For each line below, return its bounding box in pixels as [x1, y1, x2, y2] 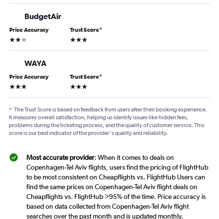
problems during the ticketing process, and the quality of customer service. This [9, 122, 204, 129]
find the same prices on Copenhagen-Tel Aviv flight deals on [26, 183, 197, 191]
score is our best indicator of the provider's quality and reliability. [9, 130, 168, 137]
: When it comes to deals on [94, 153, 174, 162]
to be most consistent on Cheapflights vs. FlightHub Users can [26, 173, 205, 181]
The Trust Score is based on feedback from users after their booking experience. [14, 106, 207, 113]
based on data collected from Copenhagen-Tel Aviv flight [26, 202, 189, 211]
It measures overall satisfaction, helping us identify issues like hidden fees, [9, 114, 189, 121]
